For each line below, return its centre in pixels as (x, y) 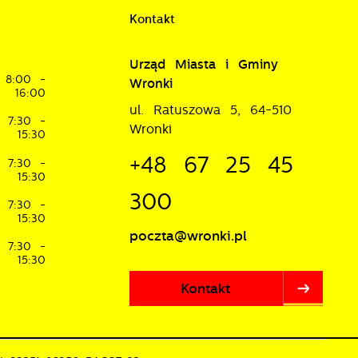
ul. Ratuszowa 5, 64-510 (211, 109)
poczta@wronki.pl (189, 235)
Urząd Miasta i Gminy (204, 65)
